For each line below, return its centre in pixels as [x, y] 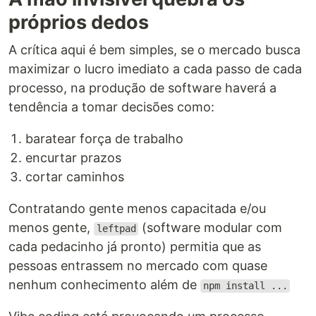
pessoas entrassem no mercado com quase [138, 266]
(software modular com [211, 228]
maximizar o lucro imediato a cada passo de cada [155, 69]
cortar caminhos [75, 177]
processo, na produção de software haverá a [142, 88]
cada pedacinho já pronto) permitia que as [135, 247]
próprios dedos [79, 23]
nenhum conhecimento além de [104, 285]
